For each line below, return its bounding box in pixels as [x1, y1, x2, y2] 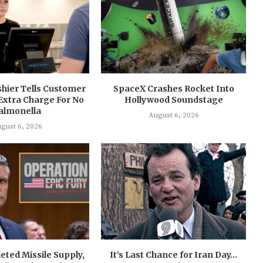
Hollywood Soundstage [124, 94, 223, 105]
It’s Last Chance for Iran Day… [110, 249, 238, 261]
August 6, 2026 [148, 110, 199, 120]
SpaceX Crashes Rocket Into [113, 83, 234, 94]
